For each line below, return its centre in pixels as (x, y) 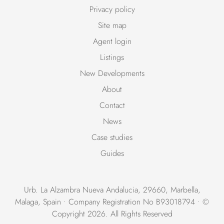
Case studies (112, 137)
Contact (112, 105)
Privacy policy (112, 9)
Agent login (112, 41)
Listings (112, 57)
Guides (112, 153)
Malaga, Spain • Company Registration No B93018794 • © (112, 202)
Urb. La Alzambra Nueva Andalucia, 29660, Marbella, (112, 190)
